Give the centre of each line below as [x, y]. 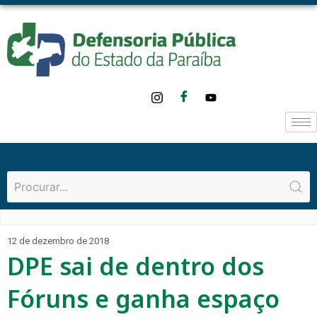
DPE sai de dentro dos [136, 266]
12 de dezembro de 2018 [58, 241]
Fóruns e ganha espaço [143, 299]
